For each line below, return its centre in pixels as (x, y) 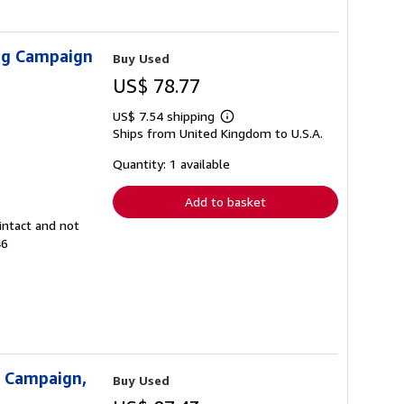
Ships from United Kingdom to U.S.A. (218, 133)
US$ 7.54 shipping (165, 116)
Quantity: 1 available (171, 164)
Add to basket (225, 202)
